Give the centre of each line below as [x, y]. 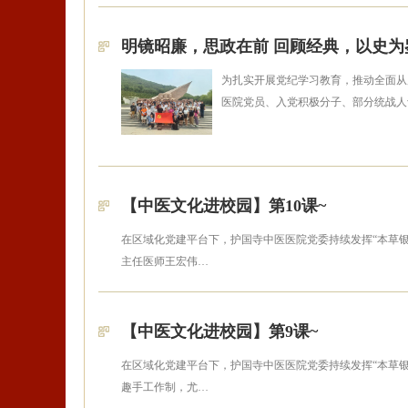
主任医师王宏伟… [165, 261]
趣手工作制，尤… [165, 387]
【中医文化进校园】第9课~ [219, 331]
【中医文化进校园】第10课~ [224, 206]
